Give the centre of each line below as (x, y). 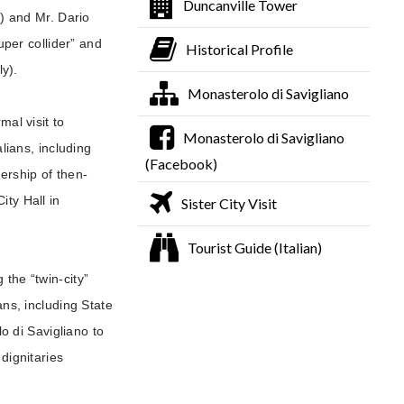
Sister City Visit (229, 203)
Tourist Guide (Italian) (254, 247)
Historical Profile (239, 49)
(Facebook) (181, 163)
